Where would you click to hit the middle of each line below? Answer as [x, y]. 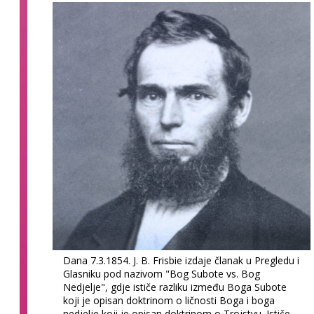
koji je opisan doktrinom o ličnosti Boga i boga [169, 300]
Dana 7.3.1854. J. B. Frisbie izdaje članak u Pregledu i [182, 260]
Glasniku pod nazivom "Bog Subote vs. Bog [162, 273]
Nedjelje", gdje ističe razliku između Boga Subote [175, 287]
